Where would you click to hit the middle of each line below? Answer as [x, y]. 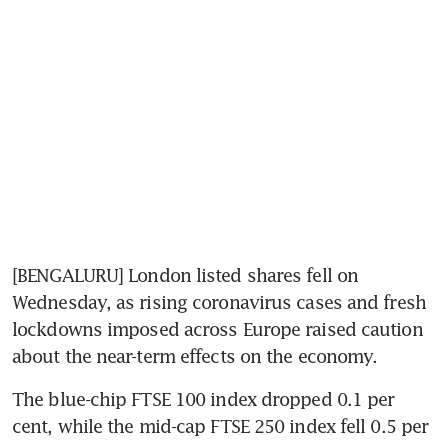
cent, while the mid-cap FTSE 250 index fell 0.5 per [220, 425]
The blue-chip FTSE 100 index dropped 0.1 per [203, 398]
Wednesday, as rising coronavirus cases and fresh [219, 301]
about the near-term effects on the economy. [195, 355]
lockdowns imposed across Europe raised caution [217, 328]
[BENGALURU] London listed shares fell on [185, 274]
